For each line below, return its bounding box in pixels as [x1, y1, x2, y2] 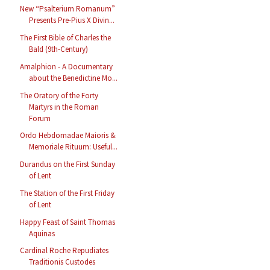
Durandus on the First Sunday [20, 159, 116, 170]
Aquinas [29, 228, 55, 239]
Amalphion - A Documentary [20, 61, 113, 72]
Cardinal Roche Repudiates [20, 245, 109, 256]
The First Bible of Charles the [20, 33, 111, 43]
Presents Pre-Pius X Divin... [29, 15, 115, 26]
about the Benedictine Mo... [29, 72, 118, 83]
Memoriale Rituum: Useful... [29, 142, 118, 152]
